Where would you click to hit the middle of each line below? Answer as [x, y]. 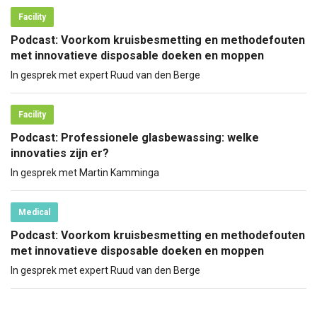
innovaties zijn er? [60, 153]
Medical [34, 212]
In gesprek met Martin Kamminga [85, 172]
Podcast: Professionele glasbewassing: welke [135, 137]
